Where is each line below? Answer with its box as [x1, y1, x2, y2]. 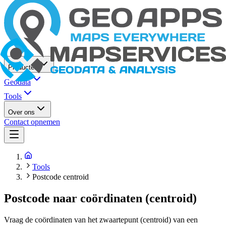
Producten [8, 64, 38, 72]
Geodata [4, 78, 31, 87]
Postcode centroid [32, 173, 89, 182]
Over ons [8, 108, 35, 117]
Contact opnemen [4, 118, 60, 127]
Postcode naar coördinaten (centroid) [4, 191, 197, 205]
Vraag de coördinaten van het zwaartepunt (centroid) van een [4, 215, 198, 224]
